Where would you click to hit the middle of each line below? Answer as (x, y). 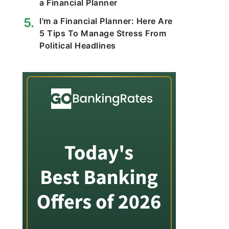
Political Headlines (78, 45)
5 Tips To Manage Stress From (103, 33)
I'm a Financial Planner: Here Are (106, 21)
